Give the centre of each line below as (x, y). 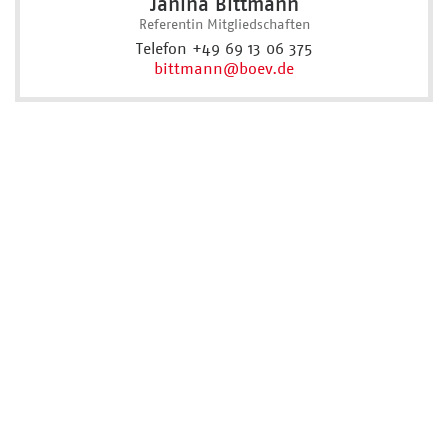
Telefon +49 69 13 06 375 (224, 48)
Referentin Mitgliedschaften (224, 24)
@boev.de (258, 68)
